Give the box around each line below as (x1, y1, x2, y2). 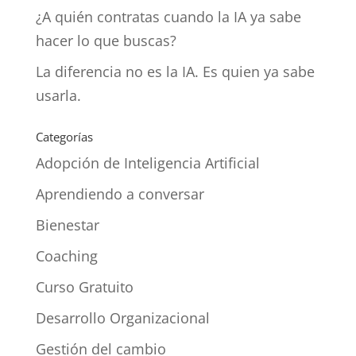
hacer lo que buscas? (35, 30, 176, 50)
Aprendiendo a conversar (35, 184, 204, 203)
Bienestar (35, 215, 99, 234)
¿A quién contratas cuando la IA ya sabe (35, 6, 301, 26)
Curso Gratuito (35, 277, 133, 296)
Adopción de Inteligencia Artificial (35, 153, 260, 172)
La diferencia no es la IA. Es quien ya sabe (35, 61, 315, 81)
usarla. (35, 85, 81, 105)
